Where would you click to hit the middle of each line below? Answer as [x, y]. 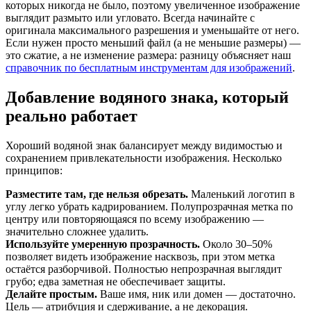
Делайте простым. [51, 294]
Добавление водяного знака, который [147, 98]
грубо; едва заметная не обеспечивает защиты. [116, 282]
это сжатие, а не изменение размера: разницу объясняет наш [148, 56]
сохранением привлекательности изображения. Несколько [144, 158]
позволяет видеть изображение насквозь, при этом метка [140, 257]
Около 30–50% [236, 244]
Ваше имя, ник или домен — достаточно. [196, 294]
